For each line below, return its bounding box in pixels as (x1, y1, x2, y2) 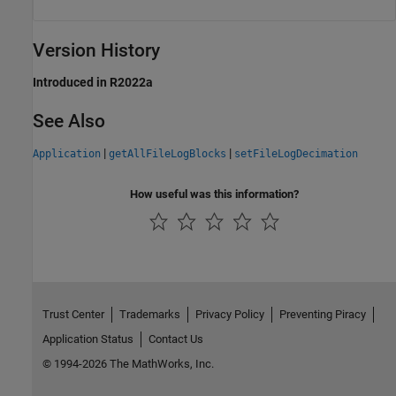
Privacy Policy (194, 307, 264, 321)
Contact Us (148, 331, 203, 346)
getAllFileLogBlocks (109, 147, 226, 160)
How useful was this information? (130, 187, 299, 201)
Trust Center (42, 307, 104, 321)
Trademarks (118, 307, 180, 321)
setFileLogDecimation (234, 147, 358, 160)
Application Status (42, 331, 133, 346)
